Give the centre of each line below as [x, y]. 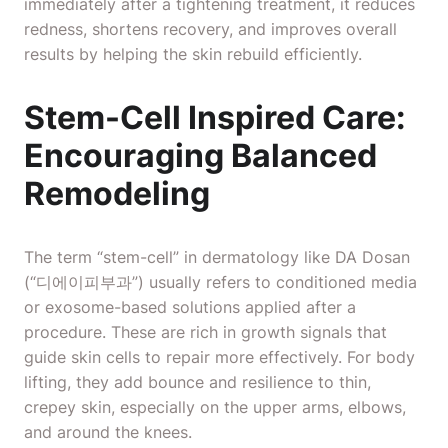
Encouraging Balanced [200, 155]
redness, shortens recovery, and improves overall [210, 29]
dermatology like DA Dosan [306, 257]
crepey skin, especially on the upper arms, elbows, [215, 407]
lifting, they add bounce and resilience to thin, [197, 382]
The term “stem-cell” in [113, 257]
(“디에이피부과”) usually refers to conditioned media [220, 282]
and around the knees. [108, 432]
